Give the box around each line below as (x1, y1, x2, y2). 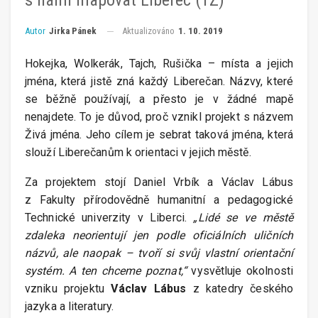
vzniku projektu (25, 282, 111, 296)
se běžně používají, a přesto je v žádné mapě (25, 92, 293, 106)
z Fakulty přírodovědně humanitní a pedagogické (25, 193, 293, 207)
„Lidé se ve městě (193, 211, 294, 225)
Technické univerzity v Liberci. (25, 211, 194, 225)
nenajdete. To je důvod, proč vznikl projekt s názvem (25, 110, 293, 124)
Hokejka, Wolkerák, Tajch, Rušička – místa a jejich (25, 57, 293, 71)
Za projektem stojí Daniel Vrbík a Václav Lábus (25, 175, 293, 190)
